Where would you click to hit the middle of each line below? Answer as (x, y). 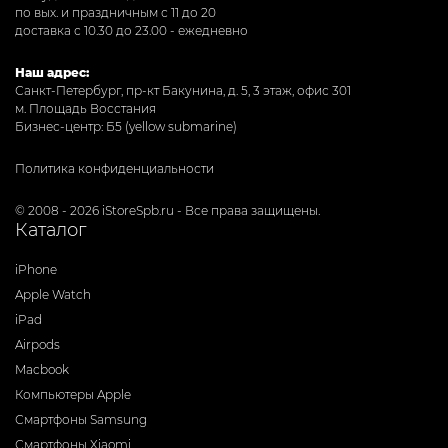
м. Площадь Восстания (85, 108)
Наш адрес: (52, 72)
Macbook (42, 369)
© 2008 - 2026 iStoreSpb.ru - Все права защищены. (167, 210)
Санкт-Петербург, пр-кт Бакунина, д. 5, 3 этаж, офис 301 (183, 90)
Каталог (50, 229)
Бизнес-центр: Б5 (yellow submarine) (126, 126)
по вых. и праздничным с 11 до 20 (115, 12)
